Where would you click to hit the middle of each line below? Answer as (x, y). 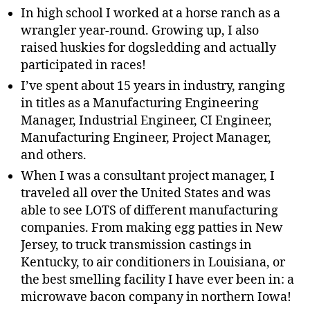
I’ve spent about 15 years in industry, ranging (153, 86)
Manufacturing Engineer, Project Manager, (146, 138)
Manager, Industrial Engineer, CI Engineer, (146, 120)
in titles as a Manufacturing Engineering (140, 103)
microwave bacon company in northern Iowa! (156, 297)
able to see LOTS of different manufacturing (149, 210)
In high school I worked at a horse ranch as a (151, 13)
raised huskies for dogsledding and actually (148, 48)
